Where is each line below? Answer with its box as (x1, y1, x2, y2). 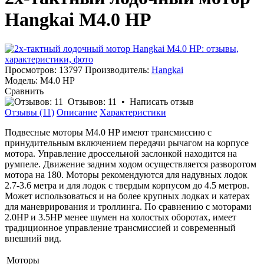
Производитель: (85, 64, 149, 75)
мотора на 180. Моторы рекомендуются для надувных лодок (5, 169, 247, 180)
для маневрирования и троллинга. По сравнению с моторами (5, 201, 252, 212)
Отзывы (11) (5, 107, 54, 117)
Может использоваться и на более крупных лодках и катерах (5, 190, 250, 201)
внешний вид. (5, 233, 61, 243)
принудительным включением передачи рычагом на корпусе (5, 137, 249, 148)
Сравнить (5, 85, 44, 96)
